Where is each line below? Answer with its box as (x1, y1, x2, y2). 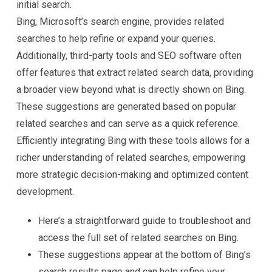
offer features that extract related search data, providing (16, 67, 253, 78)
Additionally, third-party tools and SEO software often (16, 50, 242, 61)
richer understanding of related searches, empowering (16, 152, 245, 163)
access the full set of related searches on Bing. (38, 232, 239, 243)
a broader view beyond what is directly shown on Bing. (16, 84, 246, 95)
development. (16, 186, 74, 197)
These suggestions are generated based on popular (16, 101, 236, 112)
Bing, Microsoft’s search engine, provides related (16, 16, 224, 27)
